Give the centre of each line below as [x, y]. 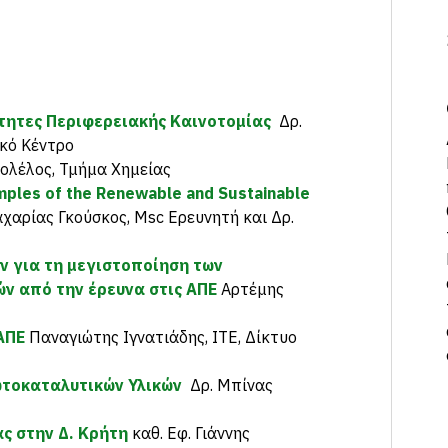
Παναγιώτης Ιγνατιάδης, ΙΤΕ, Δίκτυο [161, 337]
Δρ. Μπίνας [229, 385]
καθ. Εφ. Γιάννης [189, 433]
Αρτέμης [250, 289]
